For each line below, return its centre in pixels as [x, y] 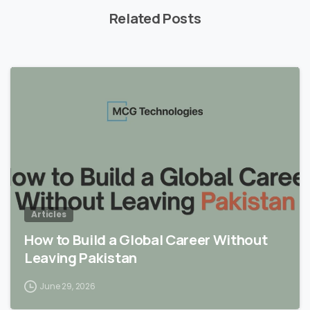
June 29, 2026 [67, 286]
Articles [49, 215]
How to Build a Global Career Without [146, 240]
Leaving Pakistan [81, 258]
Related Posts [155, 18]
